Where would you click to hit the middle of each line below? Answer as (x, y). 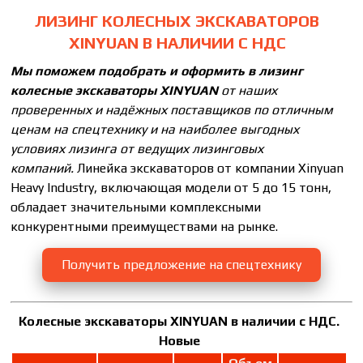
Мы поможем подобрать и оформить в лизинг (157, 70)
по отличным (294, 109)
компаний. (44, 168)
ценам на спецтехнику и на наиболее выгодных (155, 129)
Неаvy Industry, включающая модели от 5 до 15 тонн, (171, 187)
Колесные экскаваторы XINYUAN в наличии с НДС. (179, 321)
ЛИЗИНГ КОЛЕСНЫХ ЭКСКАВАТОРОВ (177, 20)
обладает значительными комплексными (136, 207)
